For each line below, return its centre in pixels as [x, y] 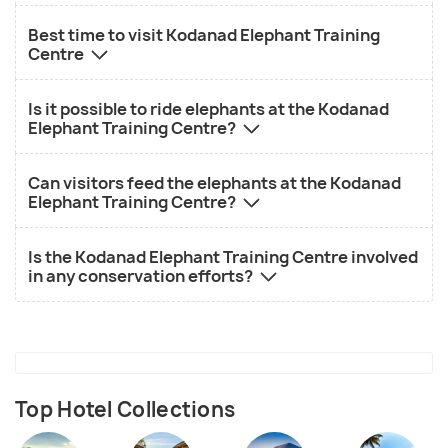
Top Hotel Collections [125, 410]
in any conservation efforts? [142, 276]
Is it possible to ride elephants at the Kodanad [208, 109]
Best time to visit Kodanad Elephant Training [204, 35]
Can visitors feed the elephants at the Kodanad [214, 183]
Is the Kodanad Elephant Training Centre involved [223, 257]
